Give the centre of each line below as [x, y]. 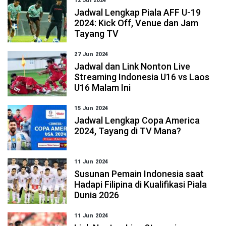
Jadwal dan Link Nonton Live [132, 66]
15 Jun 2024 [91, 108]
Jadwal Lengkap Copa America [137, 120]
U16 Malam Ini [103, 88]
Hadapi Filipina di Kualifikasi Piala [141, 184]
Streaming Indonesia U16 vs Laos [142, 77]
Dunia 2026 [97, 195]
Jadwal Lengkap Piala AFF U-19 [138, 12]
